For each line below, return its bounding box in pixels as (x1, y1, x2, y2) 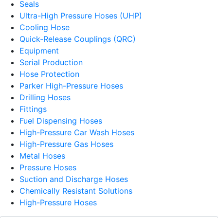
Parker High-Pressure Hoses (19, 80, 123, 91)
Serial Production (19, 57, 83, 67)
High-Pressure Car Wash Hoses (19, 127, 134, 137)
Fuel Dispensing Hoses (19, 115, 102, 126)
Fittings (19, 104, 47, 114)
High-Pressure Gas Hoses (19, 139, 113, 149)
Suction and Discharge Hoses (19, 174, 128, 184)
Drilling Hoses (19, 92, 71, 102)
